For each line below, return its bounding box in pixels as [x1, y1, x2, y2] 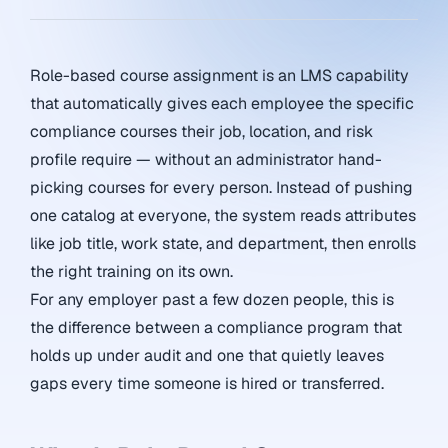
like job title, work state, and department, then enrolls [30, 233, 416, 254]
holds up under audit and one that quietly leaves [30, 345, 384, 366]
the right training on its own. [30, 261, 233, 282]
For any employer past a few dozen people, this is [30, 289, 394, 310]
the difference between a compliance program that [30, 317, 402, 338]
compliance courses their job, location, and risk [30, 121, 373, 142]
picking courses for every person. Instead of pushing [30, 177, 413, 198]
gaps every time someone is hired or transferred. [30, 373, 384, 394]
